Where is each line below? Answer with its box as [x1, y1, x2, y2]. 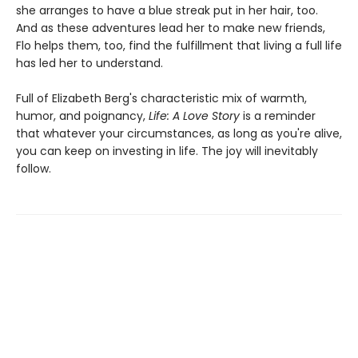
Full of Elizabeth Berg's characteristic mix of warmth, [16, 90, 307, 107]
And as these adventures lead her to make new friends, [16, 20, 325, 37]
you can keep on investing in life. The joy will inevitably [16, 143, 318, 160]
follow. [16, 161, 51, 177]
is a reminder [240, 108, 316, 125]
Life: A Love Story [149, 108, 240, 125]
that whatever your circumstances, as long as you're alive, [16, 125, 342, 142]
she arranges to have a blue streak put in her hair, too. [16, 2, 318, 19]
